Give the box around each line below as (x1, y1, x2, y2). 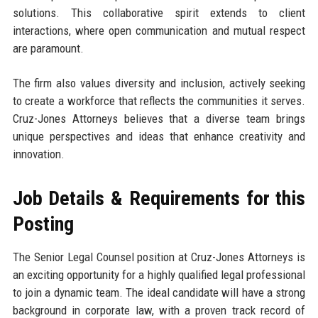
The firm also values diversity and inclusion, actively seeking (12, 76, 306, 91)
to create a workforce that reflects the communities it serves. (12, 94, 306, 109)
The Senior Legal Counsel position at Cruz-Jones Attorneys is (12, 250, 306, 265)
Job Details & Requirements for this (12, 187, 306, 211)
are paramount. (12, 41, 84, 56)
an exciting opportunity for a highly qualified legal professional (12, 268, 306, 283)
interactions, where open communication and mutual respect (12, 23, 306, 38)
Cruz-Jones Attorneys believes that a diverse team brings (12, 111, 306, 126)
